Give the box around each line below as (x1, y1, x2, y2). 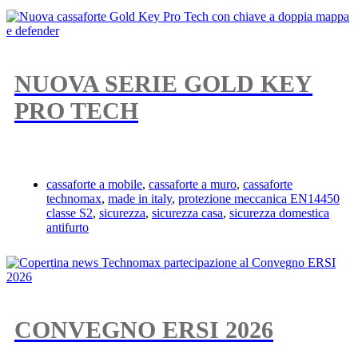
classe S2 (46, 206, 93, 221)
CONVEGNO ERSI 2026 (14, 316, 273, 344)
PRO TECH (14, 97, 138, 125)
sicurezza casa (152, 206, 223, 221)
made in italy (108, 192, 172, 206)
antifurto (46, 221, 89, 235)
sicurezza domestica (229, 206, 329, 221)
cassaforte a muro (149, 177, 237, 192)
